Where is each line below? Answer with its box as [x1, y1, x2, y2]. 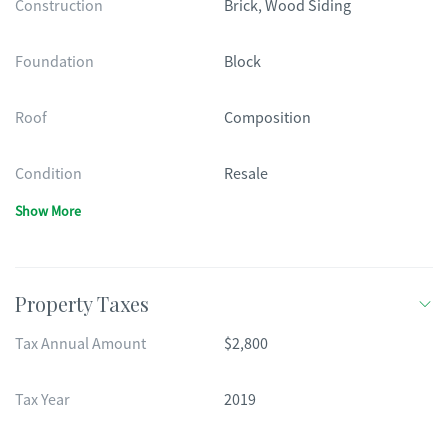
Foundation [15, 52, 94, 72]
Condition [15, 164, 82, 184]
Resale [224, 164, 268, 184]
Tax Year [15, 390, 70, 410]
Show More [15, 202, 81, 220]
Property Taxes [15, 290, 149, 317]
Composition [224, 108, 311, 128]
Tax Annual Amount [15, 334, 146, 354]
